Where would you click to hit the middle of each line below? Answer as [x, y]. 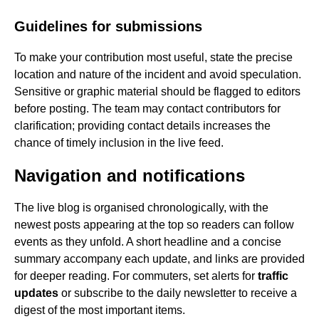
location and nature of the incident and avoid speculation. [158, 75]
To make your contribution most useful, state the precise [153, 58]
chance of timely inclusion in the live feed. [119, 143]
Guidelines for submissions [108, 27]
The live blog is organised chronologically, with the [141, 208]
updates [36, 293]
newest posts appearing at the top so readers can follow [154, 225]
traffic [273, 276]
